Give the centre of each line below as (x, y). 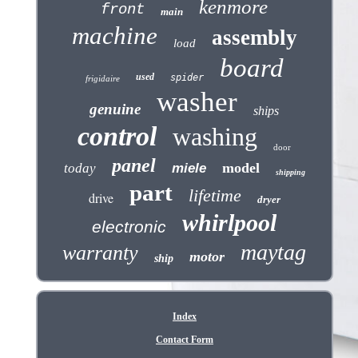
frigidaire (102, 78)
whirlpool (230, 222)
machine (114, 35)
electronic (129, 226)
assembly (254, 37)
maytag (274, 252)
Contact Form (184, 339)
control (117, 136)
